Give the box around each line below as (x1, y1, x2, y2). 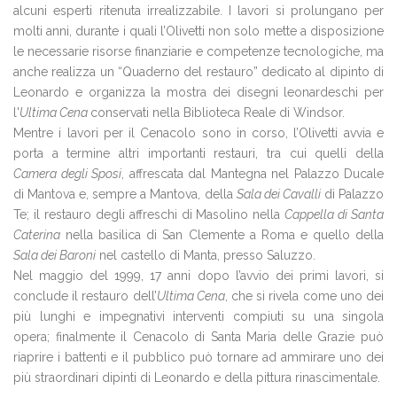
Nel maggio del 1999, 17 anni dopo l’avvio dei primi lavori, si (13, 269, 384, 283)
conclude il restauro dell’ (13, 289, 157, 303)
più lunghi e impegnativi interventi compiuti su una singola (13, 309, 384, 323)
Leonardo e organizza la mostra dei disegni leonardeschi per (13, 85, 384, 99)
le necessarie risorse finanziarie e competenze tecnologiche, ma (13, 44, 384, 58)
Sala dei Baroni (13, 248, 96, 262)
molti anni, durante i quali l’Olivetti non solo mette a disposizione (13, 24, 384, 38)
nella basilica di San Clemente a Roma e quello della (60, 228, 384, 242)
